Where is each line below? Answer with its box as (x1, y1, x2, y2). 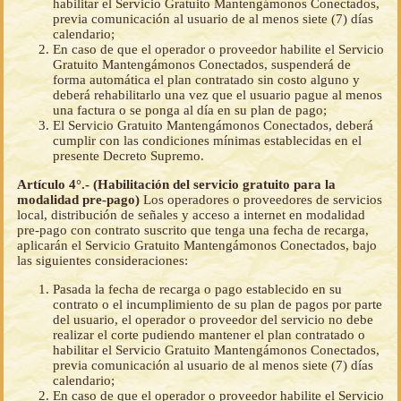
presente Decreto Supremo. (53, 149, 204, 164)
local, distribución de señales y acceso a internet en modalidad (17, 208, 365, 223)
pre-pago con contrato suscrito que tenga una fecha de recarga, (17, 223, 369, 238)
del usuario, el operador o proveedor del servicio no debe (53, 312, 373, 328)
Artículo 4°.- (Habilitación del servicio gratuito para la (17, 177, 336, 192)
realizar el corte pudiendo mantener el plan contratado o (53, 328, 365, 343)
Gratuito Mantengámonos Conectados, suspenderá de (53, 57, 351, 73)
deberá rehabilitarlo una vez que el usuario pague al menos (53, 88, 382, 103)
